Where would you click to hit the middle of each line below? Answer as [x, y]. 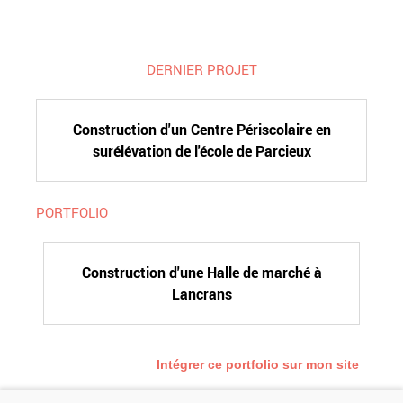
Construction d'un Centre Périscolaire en [201, 130]
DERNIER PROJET [201, 69]
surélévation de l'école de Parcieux [201, 151]
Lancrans [201, 294]
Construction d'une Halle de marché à [201, 273]
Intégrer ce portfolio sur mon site [258, 364]
